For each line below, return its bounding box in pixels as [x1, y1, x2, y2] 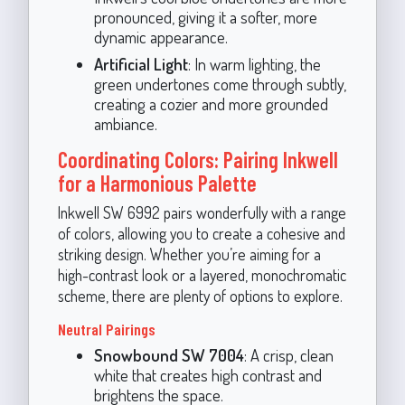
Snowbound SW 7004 [93, 344, 244, 365]
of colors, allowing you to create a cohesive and [57, 222, 345, 243]
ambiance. [93, 112, 157, 134]
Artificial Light [93, 52, 188, 74]
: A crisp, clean [243, 344, 334, 365]
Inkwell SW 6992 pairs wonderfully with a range [57, 202, 346, 222]
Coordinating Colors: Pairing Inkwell [57, 146, 338, 173]
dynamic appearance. [93, 25, 228, 47]
